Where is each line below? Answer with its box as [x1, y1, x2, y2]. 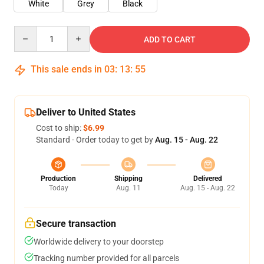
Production [41, 174, 76, 183]
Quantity [14, 27, 46, 36]
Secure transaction [36, 218, 116, 229]
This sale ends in [28, 64, 104, 75]
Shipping [114, 174, 143, 183]
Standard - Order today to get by [36, 135, 155, 144]
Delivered [193, 174, 222, 183]
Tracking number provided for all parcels [34, 253, 179, 263]
